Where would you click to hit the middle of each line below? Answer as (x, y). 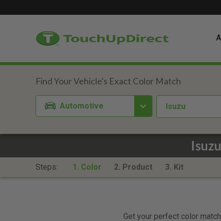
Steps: (48, 167)
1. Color (87, 167)
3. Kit (174, 167)
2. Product (133, 167)
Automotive (82, 106)
